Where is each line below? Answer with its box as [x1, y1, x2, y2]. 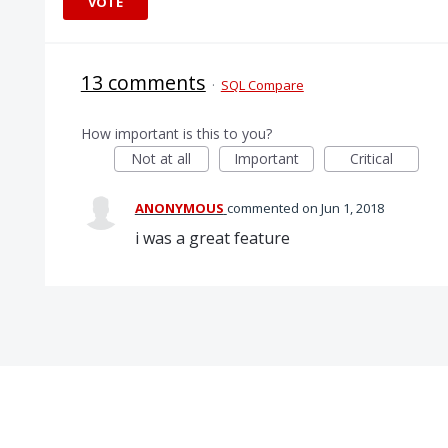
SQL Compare [220, 76, 304, 94]
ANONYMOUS [134, 199, 224, 217]
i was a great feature [134, 227, 290, 249]
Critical [349, 149, 393, 168]
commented [226, 199, 302, 217]
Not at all [131, 149, 192, 168]
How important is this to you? [80, 124, 272, 143]
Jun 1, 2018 [320, 199, 384, 217]
